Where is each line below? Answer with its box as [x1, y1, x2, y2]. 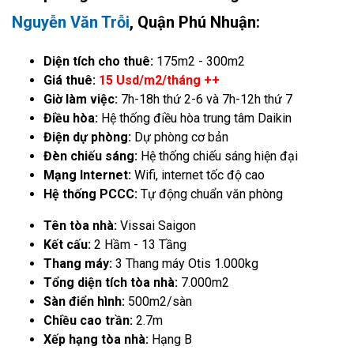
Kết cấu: [43, 236, 94, 252]
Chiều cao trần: [43, 312, 136, 328]
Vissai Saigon [120, 217, 196, 233]
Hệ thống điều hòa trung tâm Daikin [101, 110, 292, 126]
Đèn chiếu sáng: [43, 148, 141, 164]
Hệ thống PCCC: [43, 186, 141, 201]
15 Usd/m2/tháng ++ [99, 72, 220, 88]
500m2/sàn [128, 293, 192, 309]
